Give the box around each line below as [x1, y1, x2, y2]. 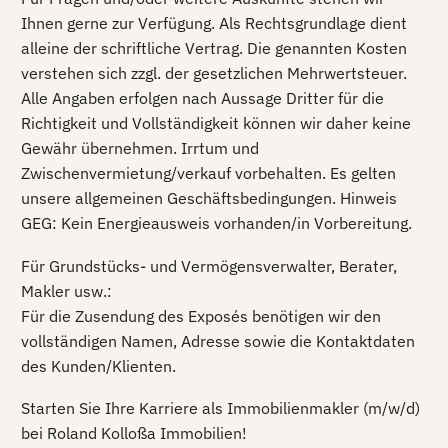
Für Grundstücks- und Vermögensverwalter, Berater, [21, 255, 397, 276]
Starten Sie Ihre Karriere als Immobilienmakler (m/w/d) [21, 398, 420, 419]
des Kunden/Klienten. [21, 355, 176, 376]
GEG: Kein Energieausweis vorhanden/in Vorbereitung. [21, 212, 412, 233]
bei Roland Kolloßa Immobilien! [21, 423, 247, 444]
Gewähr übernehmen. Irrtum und [21, 137, 259, 158]
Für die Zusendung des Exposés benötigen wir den [21, 305, 381, 326]
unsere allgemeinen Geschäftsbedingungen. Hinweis [21, 187, 397, 208]
